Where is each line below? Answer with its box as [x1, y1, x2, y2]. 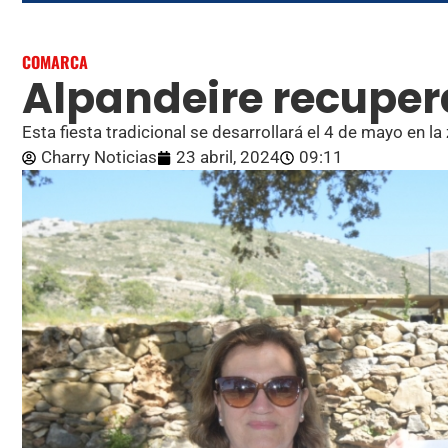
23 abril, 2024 [176, 147, 280, 168]
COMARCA [22, 50, 88, 75]
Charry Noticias [41, 147, 157, 168]
